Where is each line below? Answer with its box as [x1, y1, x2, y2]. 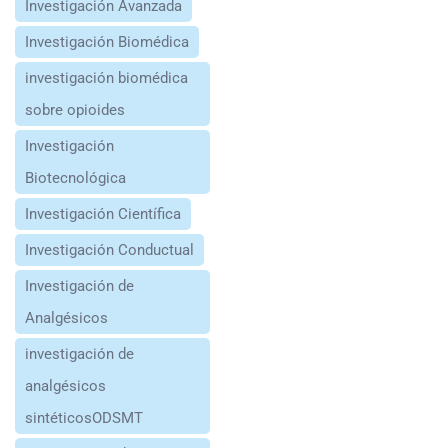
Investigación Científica [25, 204, 181, 223]
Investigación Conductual [25, 240, 194, 259]
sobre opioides [25, 100, 125, 119]
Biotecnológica [25, 168, 126, 187]
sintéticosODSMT [25, 408, 143, 427]
